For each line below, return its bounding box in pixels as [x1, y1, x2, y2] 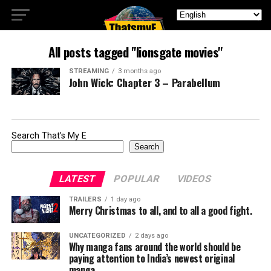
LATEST [58, 173, 98, 184]
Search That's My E [11, 131, 87, 141]
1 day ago [110, 195, 140, 203]
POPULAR [113, 173, 162, 184]
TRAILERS [68, 195, 102, 203]
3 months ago [117, 67, 161, 75]
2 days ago [134, 232, 168, 240]
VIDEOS [176, 173, 214, 184]
